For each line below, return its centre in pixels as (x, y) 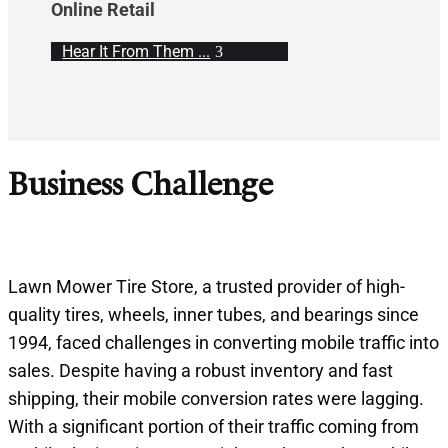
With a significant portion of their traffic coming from (213, 426)
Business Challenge (140, 187)
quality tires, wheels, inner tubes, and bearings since (213, 314)
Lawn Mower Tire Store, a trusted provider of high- (206, 286)
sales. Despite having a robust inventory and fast (200, 370)
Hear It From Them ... (136, 51)
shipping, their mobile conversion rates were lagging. (216, 398)
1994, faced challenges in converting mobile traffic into (223, 342)
